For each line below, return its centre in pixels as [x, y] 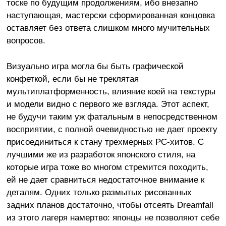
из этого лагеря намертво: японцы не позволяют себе [113, 217]
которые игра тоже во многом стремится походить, [107, 167]
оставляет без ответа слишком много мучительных [108, 27]
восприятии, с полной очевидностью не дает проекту [112, 129]
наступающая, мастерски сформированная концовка [110, 15]
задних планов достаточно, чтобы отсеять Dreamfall [110, 205]
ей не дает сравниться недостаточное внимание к [105, 179]
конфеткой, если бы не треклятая [72, 78]
